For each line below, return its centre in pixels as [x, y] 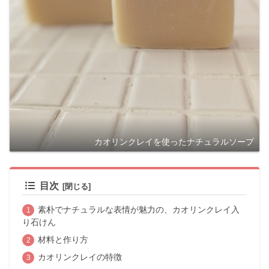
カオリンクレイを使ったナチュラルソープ [174, 142]
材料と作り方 [63, 239]
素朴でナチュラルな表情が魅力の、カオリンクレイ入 [138, 210]
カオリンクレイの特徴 [80, 257]
